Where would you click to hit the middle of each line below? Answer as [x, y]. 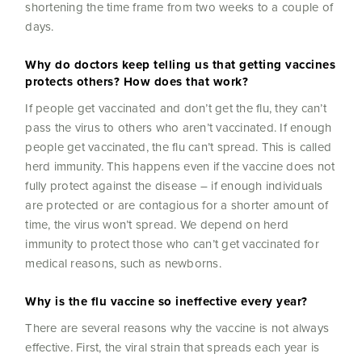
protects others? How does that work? [137, 82]
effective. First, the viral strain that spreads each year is [173, 347]
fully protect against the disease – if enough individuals [174, 186]
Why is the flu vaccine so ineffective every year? [168, 302]
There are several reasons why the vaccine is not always [177, 328]
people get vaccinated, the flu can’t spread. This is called [179, 147]
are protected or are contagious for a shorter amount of [177, 205]
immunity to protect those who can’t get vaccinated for [172, 244]
